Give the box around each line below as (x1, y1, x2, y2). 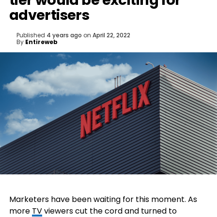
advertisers (9, 5, 90, 25)
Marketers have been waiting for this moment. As (9, 193, 197, 205)
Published (16, 31, 45, 39)
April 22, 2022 (92, 31, 130, 39)
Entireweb (25, 38, 58, 46)
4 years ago (46, 31, 82, 39)
